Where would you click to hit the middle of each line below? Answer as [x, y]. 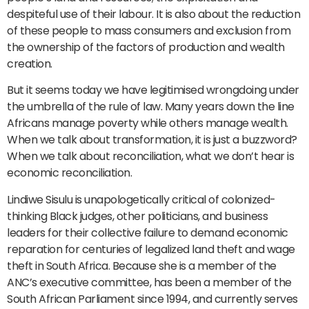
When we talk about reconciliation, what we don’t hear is [150, 157]
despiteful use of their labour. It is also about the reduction [153, 14]
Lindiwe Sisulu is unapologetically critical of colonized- [141, 199]
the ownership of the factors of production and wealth [146, 47]
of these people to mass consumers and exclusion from [149, 30]
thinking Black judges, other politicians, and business [137, 216]
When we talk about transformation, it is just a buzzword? [152, 140]
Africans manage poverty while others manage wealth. [148, 123]
